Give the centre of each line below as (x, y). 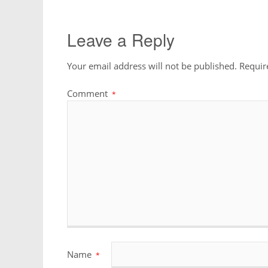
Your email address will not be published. (152, 66)
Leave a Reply (121, 40)
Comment (89, 94)
